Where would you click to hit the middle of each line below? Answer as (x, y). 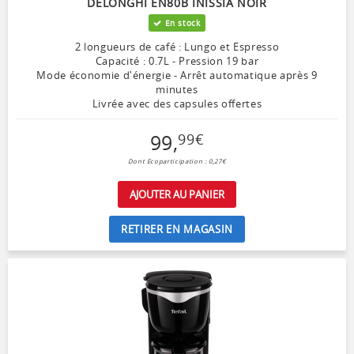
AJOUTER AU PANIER (177, 195)
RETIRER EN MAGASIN (177, 230)
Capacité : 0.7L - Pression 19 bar (177, 61)
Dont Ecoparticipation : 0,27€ (177, 162)
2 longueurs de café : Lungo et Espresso (177, 47)
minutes (177, 90)
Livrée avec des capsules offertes (177, 104)
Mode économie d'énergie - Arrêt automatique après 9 (177, 75)
